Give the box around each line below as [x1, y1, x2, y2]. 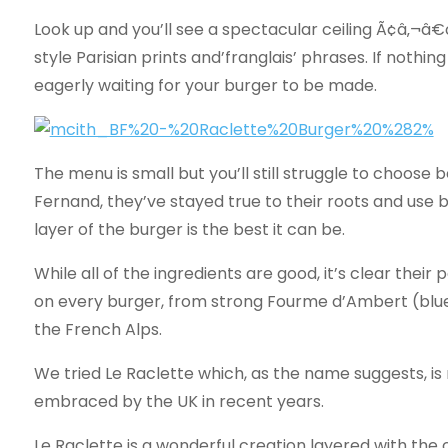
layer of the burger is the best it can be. [33, 218, 345, 242]
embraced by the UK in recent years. [33, 390, 324, 414]
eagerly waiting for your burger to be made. [33, 73, 377, 97]
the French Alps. [33, 318, 162, 342]
